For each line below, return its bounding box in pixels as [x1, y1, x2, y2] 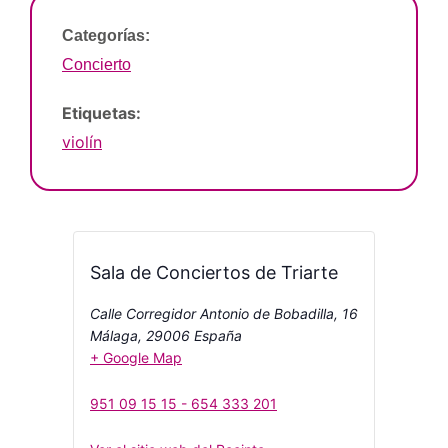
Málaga [90, 326, 138, 344]
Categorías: [62, 26, 150, 44]
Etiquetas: [62, 102, 141, 123]
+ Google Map [90, 348, 182, 366]
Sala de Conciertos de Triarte [90, 261, 338, 283]
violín [62, 131, 102, 152]
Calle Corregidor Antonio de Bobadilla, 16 [90, 304, 358, 322]
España [194, 326, 242, 344]
